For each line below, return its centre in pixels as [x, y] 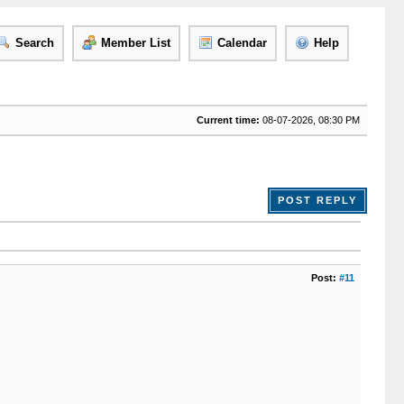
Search [34, 43]
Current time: [228, 120]
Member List [135, 43]
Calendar [242, 43]
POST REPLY [317, 200]
